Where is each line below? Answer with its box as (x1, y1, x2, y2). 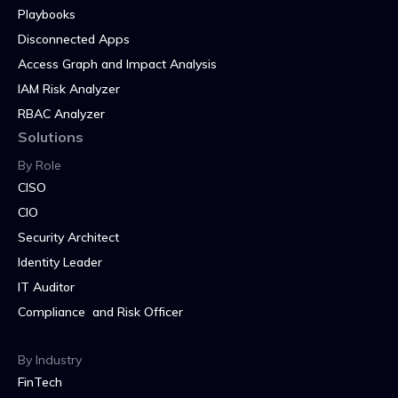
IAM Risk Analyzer (18, 80, 120, 97)
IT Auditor (18, 278, 75, 295)
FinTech (18, 373, 62, 390)
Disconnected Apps (18, 30, 130, 47)
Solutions (18, 127, 84, 146)
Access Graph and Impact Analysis (18, 55, 217, 72)
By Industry (18, 351, 82, 368)
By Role (18, 156, 61, 173)
